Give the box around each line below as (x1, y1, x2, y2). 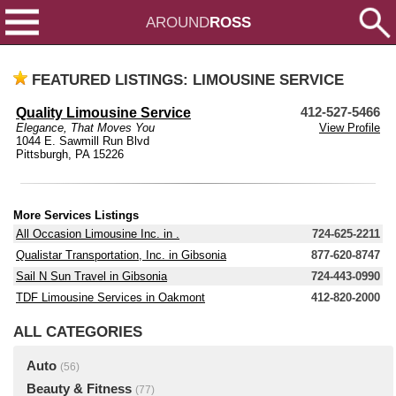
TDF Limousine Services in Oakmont (16, 291, 205, 304)
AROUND (145, 13, 209, 31)
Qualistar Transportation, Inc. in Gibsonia (16, 248, 226, 262)
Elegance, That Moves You (16, 121, 155, 134)
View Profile (319, 121, 380, 134)
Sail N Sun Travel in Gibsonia (16, 270, 167, 283)
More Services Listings (13, 209, 139, 222)
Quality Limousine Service (16, 105, 191, 120)
